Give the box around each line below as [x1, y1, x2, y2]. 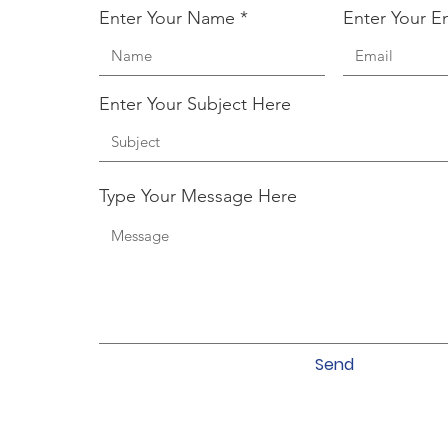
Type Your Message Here [99, 185, 297, 207]
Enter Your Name [99, 7, 235, 29]
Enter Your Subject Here [99, 93, 291, 115]
